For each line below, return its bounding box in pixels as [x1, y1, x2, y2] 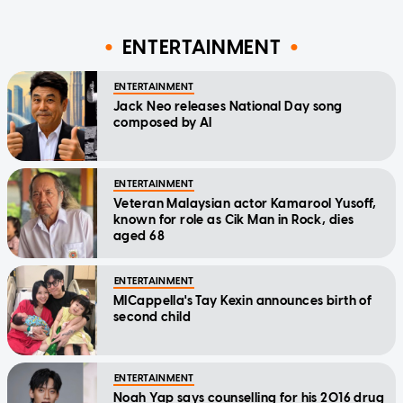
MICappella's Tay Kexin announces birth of [113, 292, 372, 309]
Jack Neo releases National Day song [113, 98, 343, 114]
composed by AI [113, 114, 212, 130]
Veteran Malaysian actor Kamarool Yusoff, [113, 195, 377, 211]
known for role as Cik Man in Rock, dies [113, 211, 354, 228]
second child [113, 309, 192, 325]
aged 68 [113, 228, 165, 244]
